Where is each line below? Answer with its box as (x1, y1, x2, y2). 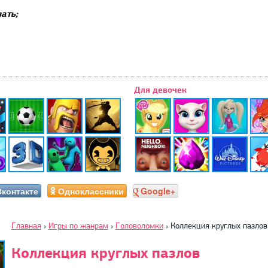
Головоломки (115, 220, 163, 231)
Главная (11, 220, 41, 231)
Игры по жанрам (48, 220, 108, 231)
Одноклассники (57, 184, 124, 197)
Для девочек (134, 84, 187, 95)
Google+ (140, 184, 175, 197)
